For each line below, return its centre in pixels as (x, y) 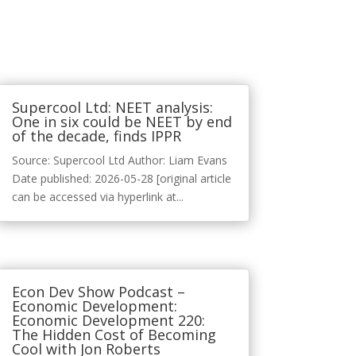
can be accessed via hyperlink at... (97, 197)
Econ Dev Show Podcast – (98, 292)
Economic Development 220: (108, 321)
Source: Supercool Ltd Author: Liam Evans (119, 161)
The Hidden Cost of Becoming (114, 335)
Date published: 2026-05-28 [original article (121, 179)
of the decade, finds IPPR (96, 136)
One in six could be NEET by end (122, 122)
